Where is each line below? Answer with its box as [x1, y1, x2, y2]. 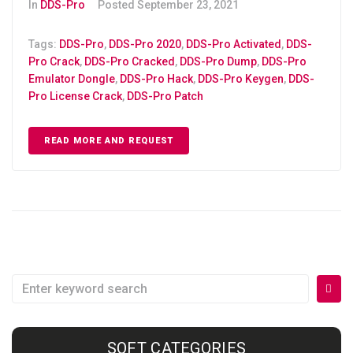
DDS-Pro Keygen [198, 72, 284, 86]
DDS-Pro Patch [127, 90, 203, 103]
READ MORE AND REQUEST [44, 136, 173, 147]
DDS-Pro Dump [180, 55, 257, 69]
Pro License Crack [28, 90, 122, 103]
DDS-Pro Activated [186, 38, 281, 51]
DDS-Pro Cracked [84, 55, 175, 69]
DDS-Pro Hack [120, 72, 193, 86]
